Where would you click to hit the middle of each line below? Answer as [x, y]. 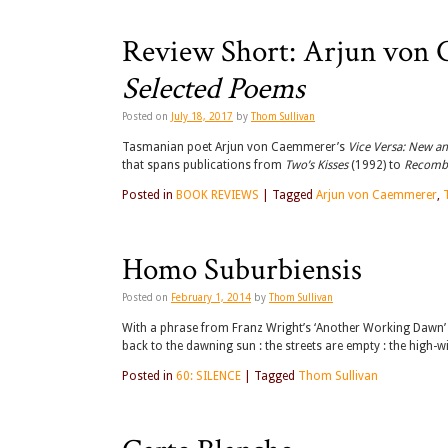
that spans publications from [203, 165]
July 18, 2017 [202, 117]
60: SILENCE [208, 376]
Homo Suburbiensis [242, 270]
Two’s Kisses [316, 165]
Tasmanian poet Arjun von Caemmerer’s [235, 147]
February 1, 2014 [211, 298]
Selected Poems [213, 89]
